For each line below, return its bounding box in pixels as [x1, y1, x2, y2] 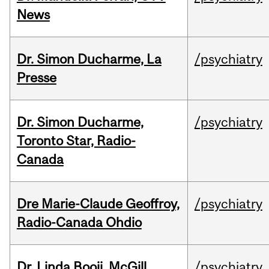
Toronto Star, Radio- [16, 133, 136, 149]
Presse [16, 70, 56, 86]
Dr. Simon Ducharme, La [16, 51, 162, 67]
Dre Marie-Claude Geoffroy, [16, 196, 180, 212]
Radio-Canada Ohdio [16, 214, 142, 231]
